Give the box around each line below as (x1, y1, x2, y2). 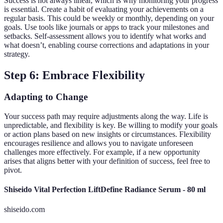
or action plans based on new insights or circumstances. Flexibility (4, 130, 211, 139)
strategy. (4, 49, 30, 58)
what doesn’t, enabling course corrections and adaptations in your (4, 40, 209, 49)
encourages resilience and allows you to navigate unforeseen (4, 139, 193, 148)
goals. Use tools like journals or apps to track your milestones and (4, 22, 209, 31)
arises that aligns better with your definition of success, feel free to (4, 157, 210, 166)
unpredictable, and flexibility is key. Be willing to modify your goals (4, 121, 218, 130)
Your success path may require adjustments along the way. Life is (4, 112, 208, 121)
